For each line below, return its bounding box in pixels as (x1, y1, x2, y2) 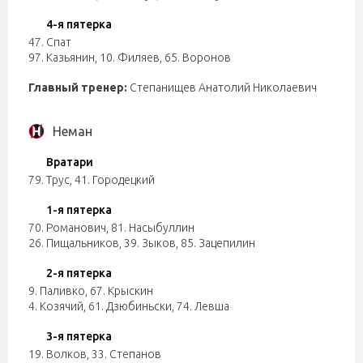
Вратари (46, 156, 93, 169)
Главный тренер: (28, 81, 127, 94)
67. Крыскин (90, 284, 153, 297)
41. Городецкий (75, 173, 155, 186)
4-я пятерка (46, 18, 112, 31)
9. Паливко (28, 284, 85, 297)
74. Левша (177, 300, 229, 313)
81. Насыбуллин (111, 221, 194, 234)
